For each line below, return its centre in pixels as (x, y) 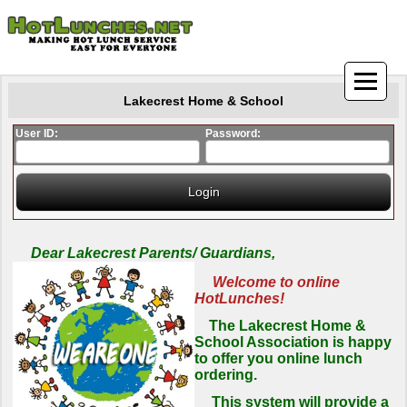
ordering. (226, 375)
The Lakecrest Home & (288, 326)
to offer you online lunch (286, 359)
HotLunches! (239, 299)
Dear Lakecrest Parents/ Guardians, (144, 253)
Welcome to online (276, 283)
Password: (233, 134)
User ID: (37, 134)
